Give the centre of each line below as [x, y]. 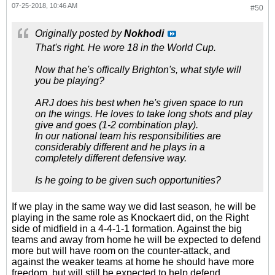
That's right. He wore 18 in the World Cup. [126, 48]
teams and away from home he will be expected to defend [136, 240]
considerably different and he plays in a [120, 147]
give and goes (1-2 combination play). [117, 125]
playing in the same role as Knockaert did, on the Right [130, 218]
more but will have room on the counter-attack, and [121, 251]
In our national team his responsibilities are [128, 136]
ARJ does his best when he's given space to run [139, 103]
